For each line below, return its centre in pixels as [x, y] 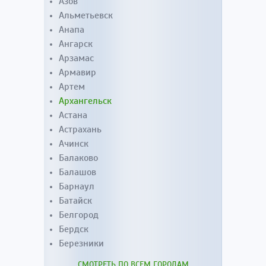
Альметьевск [86, 15]
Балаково [78, 158]
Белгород [79, 215]
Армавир [77, 72]
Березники [81, 243]
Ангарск [76, 44]
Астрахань [80, 129]
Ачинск [74, 144]
